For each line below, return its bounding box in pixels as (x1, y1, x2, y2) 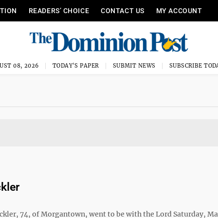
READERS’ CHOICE (28, 7, 90, 15)
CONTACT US (101, 7, 145, 15)
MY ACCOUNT (156, 7, 202, 15)
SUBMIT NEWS (112, 62, 156, 69)
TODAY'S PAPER (52, 62, 99, 69)
